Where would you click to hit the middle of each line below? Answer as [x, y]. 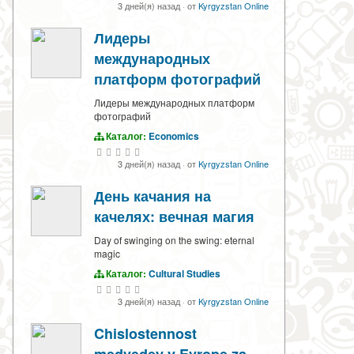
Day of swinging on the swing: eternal [174, 240]
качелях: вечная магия [174, 217]
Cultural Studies [185, 274]
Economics [174, 136]
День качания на [153, 196]
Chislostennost [145, 334]
